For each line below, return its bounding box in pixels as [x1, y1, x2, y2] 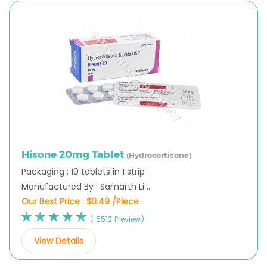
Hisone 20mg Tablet [21, 148, 126, 160]
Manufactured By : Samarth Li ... [21, 180, 152, 193]
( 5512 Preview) [90, 213, 144, 224]
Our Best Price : [21, 195, 86, 207]
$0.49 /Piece [86, 195, 139, 207]
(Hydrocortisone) [126, 150, 191, 160]
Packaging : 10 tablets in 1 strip [21, 165, 145, 178]
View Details [34, 234, 83, 247]
